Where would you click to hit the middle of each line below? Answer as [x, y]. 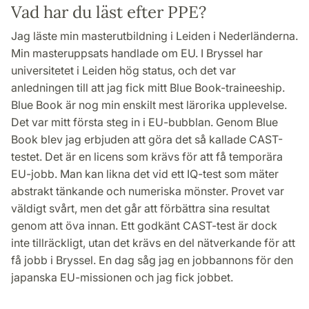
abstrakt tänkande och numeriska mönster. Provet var [148, 191]
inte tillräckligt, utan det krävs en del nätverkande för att [153, 243]
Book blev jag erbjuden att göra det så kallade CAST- [147, 140]
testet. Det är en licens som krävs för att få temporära [147, 157]
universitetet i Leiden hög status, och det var [123, 71]
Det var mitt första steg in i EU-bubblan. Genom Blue [144, 122]
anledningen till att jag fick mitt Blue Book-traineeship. [148, 88]
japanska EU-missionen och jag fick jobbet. [122, 278]
